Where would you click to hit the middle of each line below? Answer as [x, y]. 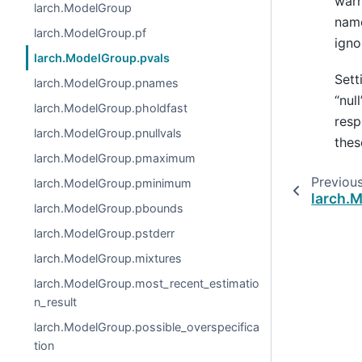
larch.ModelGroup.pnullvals [108, 133]
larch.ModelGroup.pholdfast [111, 108]
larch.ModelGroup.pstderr [105, 233]
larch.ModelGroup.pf [90, 33]
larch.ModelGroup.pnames [107, 83]
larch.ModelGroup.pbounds [109, 208]
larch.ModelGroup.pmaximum [115, 158]
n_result [56, 302]
